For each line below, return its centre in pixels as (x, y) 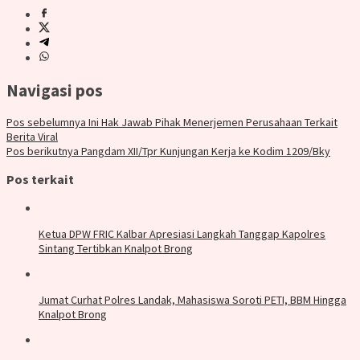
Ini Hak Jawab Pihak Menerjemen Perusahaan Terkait (212, 122)
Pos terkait (40, 180)
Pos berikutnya (43, 151)
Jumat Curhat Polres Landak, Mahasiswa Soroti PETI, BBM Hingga (192, 299)
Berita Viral (32, 136)
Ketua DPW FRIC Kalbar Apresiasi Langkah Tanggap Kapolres (182, 233)
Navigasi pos (55, 90)
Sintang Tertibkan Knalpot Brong (116, 248)
